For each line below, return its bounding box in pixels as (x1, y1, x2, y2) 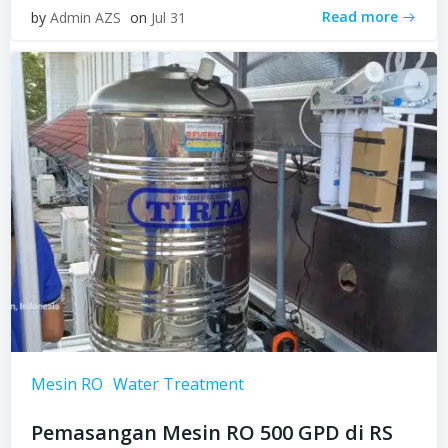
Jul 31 (151, 7, 186, 27)
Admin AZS (50, 7, 121, 27)
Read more (322, 7, 398, 27)
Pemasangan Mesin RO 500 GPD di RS (31, 418, 393, 446)
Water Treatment (113, 372, 244, 395)
